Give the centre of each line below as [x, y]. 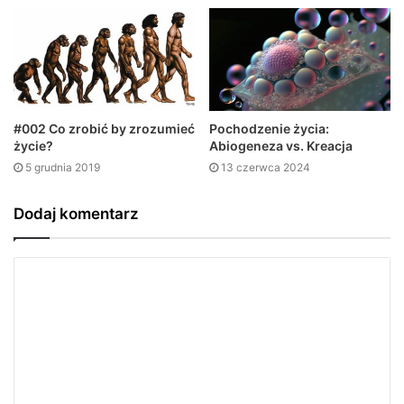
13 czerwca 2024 [266, 167]
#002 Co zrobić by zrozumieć [104, 128]
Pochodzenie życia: [269, 128]
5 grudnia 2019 [63, 167]
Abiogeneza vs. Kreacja [281, 145]
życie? [33, 145]
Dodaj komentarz [76, 213]
